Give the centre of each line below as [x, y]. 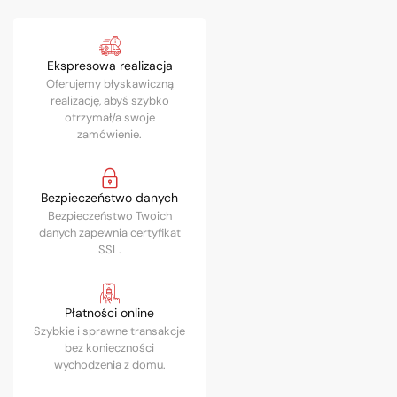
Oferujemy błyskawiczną [109, 84]
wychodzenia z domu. [109, 365]
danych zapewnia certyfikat [109, 233]
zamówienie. [110, 135]
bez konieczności [110, 348]
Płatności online [110, 313]
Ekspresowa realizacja [109, 66]
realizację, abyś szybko [109, 101]
